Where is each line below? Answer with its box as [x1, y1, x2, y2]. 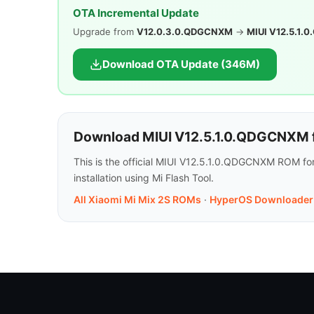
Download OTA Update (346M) [102, 57, 260, 71]
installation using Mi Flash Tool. [74, 172, 214, 184]
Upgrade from [72, 25, 137, 37]
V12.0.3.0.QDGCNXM [136, 25, 233, 37]
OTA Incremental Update [72, 6, 199, 20]
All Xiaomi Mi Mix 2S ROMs [74, 193, 201, 206]
